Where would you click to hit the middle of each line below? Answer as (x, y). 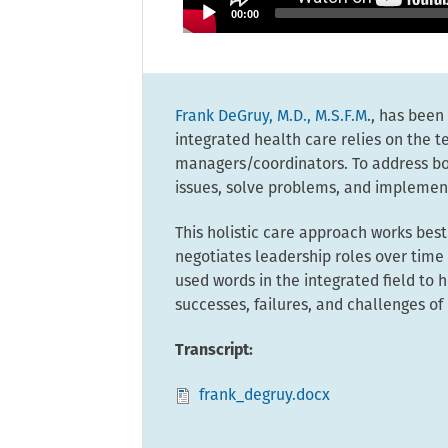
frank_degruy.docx (264, 395)
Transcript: (214, 350)
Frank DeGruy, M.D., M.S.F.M (271, 117)
